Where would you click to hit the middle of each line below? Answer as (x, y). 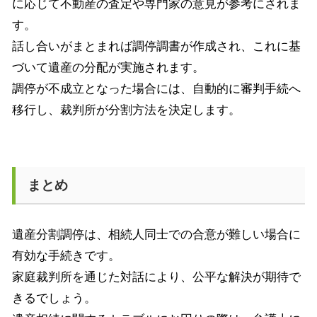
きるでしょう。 (54, 298)
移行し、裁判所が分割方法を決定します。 (126, 110)
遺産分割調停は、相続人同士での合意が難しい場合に (156, 234)
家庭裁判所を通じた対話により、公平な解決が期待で (156, 277)
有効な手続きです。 (66, 255)
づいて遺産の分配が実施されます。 (108, 67)
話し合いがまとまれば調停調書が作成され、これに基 (156, 46)
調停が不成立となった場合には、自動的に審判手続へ (156, 88)
